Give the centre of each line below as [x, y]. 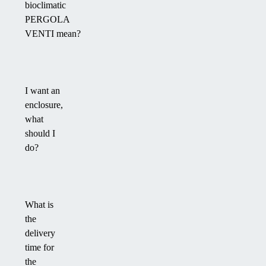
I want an [42, 91]
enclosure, [44, 105]
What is [39, 205]
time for [39, 248]
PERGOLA [47, 20]
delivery [40, 233]
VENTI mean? [53, 34]
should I [40, 134]
